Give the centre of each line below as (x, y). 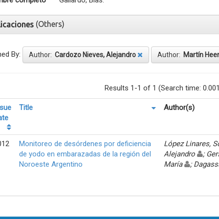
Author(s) (179, 107)
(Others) (50, 24)
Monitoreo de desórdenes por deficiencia (85, 143)
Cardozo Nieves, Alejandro (95, 55)
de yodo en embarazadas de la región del (85, 154)
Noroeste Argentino (51, 164)
